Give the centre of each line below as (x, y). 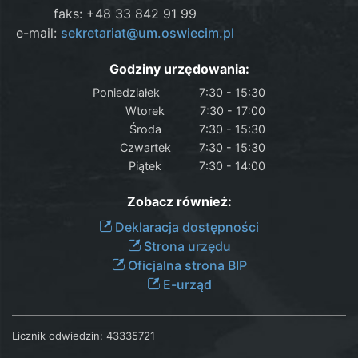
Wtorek (145, 110)
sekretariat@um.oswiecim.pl (148, 32)
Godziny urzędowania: (179, 68)
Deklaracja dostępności (185, 227)
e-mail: (39, 32)
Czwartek (145, 147)
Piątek (145, 165)
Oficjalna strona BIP (185, 265)
